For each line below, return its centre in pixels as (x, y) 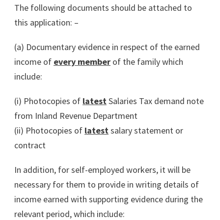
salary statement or (146, 130)
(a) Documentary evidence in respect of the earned (107, 47)
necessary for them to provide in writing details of (107, 184)
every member (82, 61)
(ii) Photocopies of (49, 130)
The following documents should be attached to (103, 7)
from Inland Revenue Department (76, 115)
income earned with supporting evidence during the (109, 199)
